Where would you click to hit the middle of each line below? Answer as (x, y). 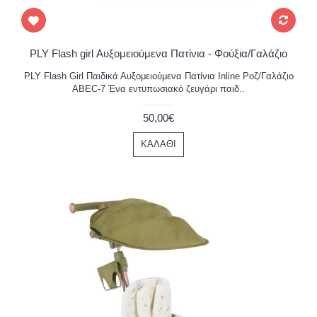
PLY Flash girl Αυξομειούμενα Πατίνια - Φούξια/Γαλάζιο (158, 53)
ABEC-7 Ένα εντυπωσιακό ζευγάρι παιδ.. (158, 89)
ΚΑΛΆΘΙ (158, 144)
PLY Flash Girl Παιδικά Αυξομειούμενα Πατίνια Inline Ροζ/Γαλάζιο (158, 76)
